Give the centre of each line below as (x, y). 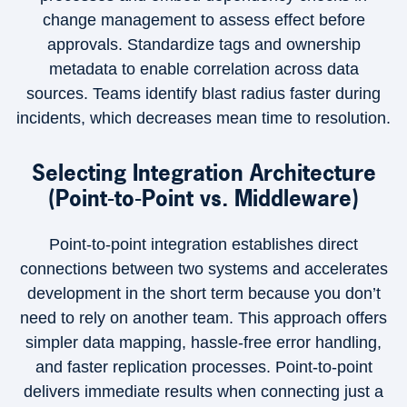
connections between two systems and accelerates (203, 269)
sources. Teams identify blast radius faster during (203, 94)
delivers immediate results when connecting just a (203, 392)
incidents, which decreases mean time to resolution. (203, 118)
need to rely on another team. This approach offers (203, 318)
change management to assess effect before (203, 20)
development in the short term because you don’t (203, 293)
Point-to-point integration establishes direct (203, 244)
